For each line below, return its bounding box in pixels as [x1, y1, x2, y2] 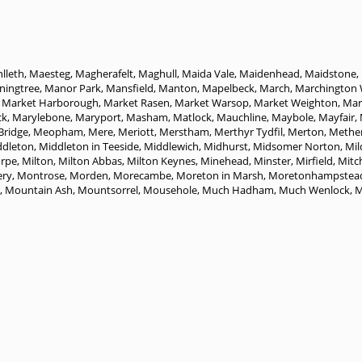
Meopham [33, 124, 83, 139]
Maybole [271, 109, 314, 124]
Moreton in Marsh [176, 167, 263, 183]
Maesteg [29, 65, 70, 81]
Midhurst [204, 138, 248, 154]
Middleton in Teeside [39, 138, 139, 154]
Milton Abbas [58, 153, 122, 168]
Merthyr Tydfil [214, 124, 283, 139]
